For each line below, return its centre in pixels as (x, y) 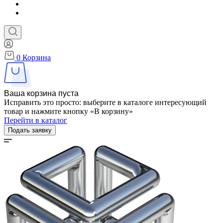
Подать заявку (30, 130)
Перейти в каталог (36, 120)
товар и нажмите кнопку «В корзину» (68, 111)
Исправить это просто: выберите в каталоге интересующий (105, 102)
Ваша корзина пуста (41, 93)
